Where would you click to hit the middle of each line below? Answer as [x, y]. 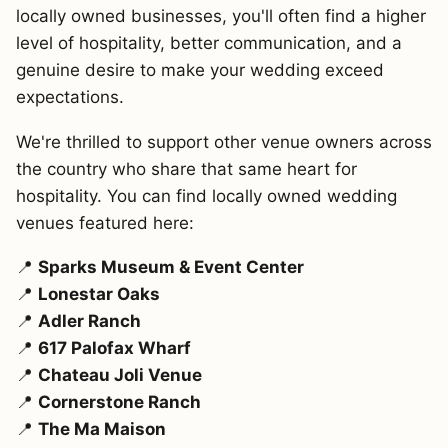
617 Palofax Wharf [114, 348]
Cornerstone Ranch [119, 402]
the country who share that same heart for [186, 168]
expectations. [70, 97]
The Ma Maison [102, 429]
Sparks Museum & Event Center [171, 267]
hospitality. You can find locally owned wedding [206, 195]
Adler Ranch [89, 321]
